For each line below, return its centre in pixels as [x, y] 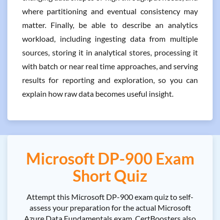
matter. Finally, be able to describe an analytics [110, 25]
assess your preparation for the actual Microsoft [110, 207]
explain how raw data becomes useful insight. [98, 94]
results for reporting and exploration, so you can [110, 80]
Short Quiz [110, 176]
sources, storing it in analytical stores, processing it [110, 52]
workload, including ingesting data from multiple [110, 39]
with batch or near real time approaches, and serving [110, 66]
